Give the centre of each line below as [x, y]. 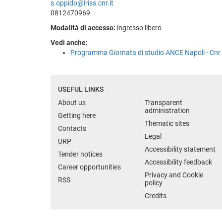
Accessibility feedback [178, 162]
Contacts [72, 128]
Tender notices [80, 154]
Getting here [77, 115]
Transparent [164, 102]
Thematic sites [167, 123]
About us [72, 102]
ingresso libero [139, 28]
